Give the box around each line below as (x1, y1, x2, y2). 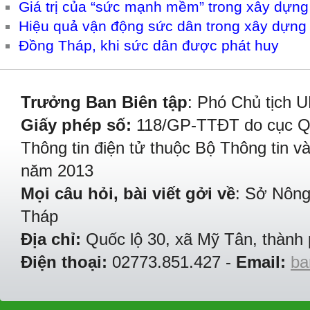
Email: (236, 253, 286, 271)
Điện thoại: (21, 253, 107, 271)
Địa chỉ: (21, 230, 81, 248)
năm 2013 (21, 161, 93, 180)
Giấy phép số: (21, 116, 131, 134)
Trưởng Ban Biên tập (21, 93, 188, 111)
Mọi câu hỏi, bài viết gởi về (21, 184, 235, 203)
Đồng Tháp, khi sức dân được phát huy (19, 37, 279, 53)
